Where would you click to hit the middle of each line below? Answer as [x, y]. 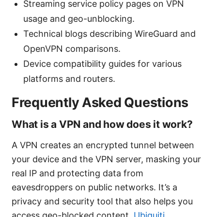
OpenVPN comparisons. [72, 49]
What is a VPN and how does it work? [102, 124]
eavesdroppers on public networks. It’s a [94, 187]
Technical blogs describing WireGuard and [109, 34]
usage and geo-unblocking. [79, 19]
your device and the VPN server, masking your [106, 159]
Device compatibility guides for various [102, 64]
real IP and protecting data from [77, 173]
